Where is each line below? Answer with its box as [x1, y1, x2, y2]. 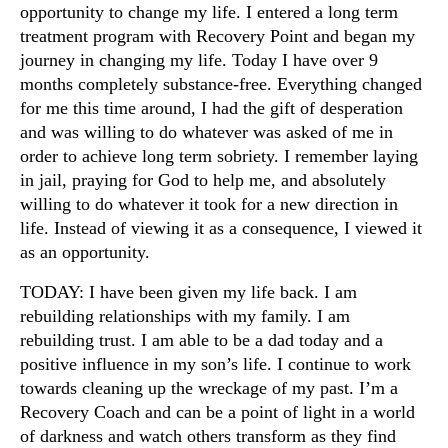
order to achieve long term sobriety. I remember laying [20, 146, 418, 167]
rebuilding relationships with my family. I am [20, 306, 350, 327]
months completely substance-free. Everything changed [20, 74, 422, 95]
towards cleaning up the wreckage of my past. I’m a [20, 378, 398, 399]
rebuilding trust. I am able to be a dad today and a [20, 330, 383, 351]
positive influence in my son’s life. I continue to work [20, 354, 411, 375]
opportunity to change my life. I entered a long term [20, 2, 398, 23]
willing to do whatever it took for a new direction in [20, 194, 398, 215]
